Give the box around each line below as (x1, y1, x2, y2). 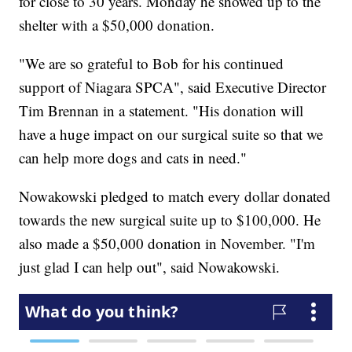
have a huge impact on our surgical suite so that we (19, 124, 324, 145)
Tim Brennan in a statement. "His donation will (19, 101, 304, 121)
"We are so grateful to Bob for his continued (19, 53, 284, 74)
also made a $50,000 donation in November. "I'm (19, 233, 316, 254)
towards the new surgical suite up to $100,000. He (19, 210, 321, 230)
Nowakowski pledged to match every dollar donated (19, 186, 332, 207)
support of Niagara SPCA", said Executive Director (19, 77, 327, 97)
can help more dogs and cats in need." (19, 148, 247, 168)
